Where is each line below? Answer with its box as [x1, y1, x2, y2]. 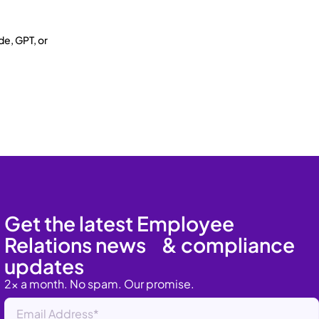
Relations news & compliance [4, 231, 295, 257]
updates [4, 253, 84, 278]
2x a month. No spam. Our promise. [4, 276, 194, 291]
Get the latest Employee [4, 210, 234, 236]
